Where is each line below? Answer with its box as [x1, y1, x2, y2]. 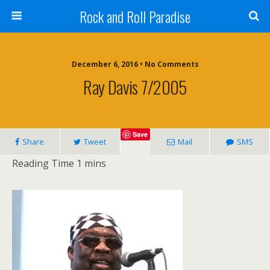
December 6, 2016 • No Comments [71, 59, 199, 69]
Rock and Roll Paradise [80, 5, 190, 27]
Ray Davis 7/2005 [83, 74, 187, 99]
